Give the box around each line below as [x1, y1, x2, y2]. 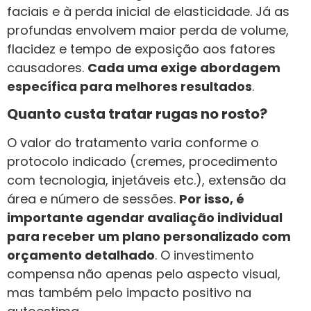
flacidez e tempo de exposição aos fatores [7, 40, 276, 58]
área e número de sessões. [7, 190, 179, 208]
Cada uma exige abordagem [87, 58, 280, 76]
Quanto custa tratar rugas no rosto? [7, 104, 267, 124]
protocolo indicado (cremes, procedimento [7, 153, 278, 171]
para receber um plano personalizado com [7, 228, 291, 246]
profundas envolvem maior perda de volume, [7, 21, 289, 39]
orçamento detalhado [7, 246, 155, 264]
